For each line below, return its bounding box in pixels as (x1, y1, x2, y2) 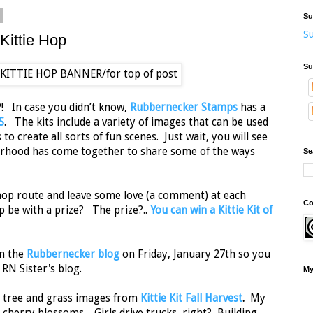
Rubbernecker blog (27, 248, 119, 261)
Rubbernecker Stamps (130, 101, 238, 115)
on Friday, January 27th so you (119, 248, 270, 261)
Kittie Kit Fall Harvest (140, 292, 242, 305)
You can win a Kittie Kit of (150, 204, 272, 217)
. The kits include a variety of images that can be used (4, 116, 268, 129)
